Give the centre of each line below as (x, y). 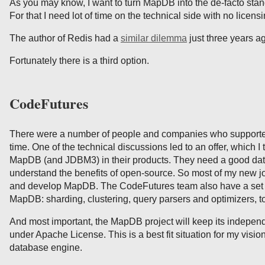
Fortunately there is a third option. (79, 61)
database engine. (46, 247)
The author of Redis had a (65, 38)
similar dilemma (154, 38)
